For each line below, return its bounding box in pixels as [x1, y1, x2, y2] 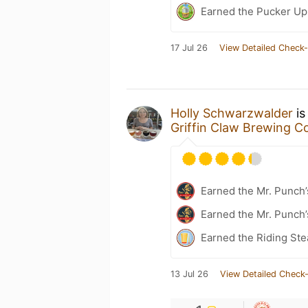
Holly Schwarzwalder [170, 106, 293, 120]
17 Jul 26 [170, 43, 208, 53]
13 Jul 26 [170, 269, 208, 279]
